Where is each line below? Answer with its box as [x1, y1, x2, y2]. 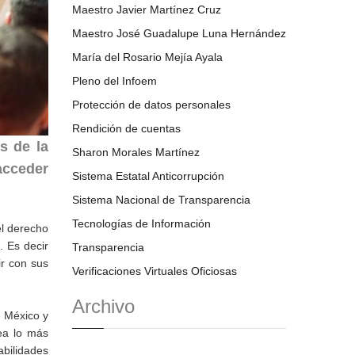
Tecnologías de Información [72, 217, 211, 230]
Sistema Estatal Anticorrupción [72, 170, 224, 182]
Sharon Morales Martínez [72, 146, 200, 158]
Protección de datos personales [72, 98, 231, 111]
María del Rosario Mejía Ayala [72, 51, 223, 63]
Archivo [72, 296, 135, 317]
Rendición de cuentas [72, 122, 181, 135]
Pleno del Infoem [72, 74, 157, 87]
